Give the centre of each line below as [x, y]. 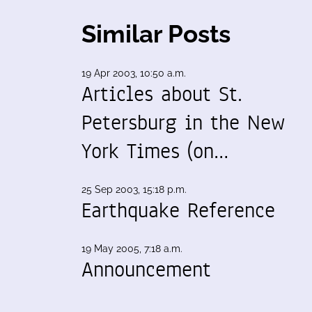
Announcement [146, 270]
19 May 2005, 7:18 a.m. [132, 249]
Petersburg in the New [183, 123]
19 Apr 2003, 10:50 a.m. [134, 73]
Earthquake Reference [178, 210]
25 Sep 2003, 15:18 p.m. [134, 189]
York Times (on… [155, 151]
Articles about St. [162, 94]
